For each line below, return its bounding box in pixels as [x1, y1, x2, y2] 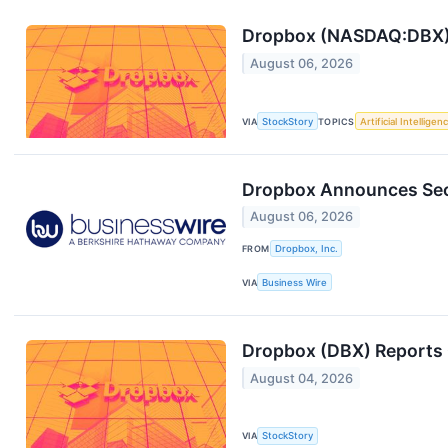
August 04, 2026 [250, 370, 354, 386]
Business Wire [262, 276, 328, 288]
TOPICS [318, 115, 355, 127]
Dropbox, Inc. [274, 242, 338, 254]
